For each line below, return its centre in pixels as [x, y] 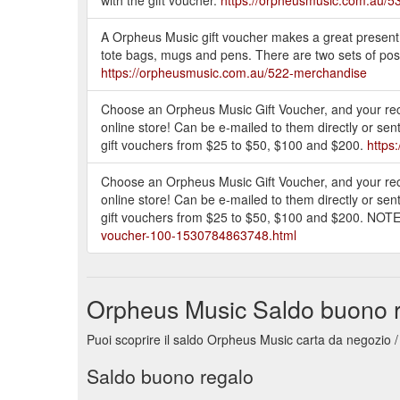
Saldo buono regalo [170, 375]
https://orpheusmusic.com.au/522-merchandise [234, 72]
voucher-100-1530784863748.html [199, 234]
